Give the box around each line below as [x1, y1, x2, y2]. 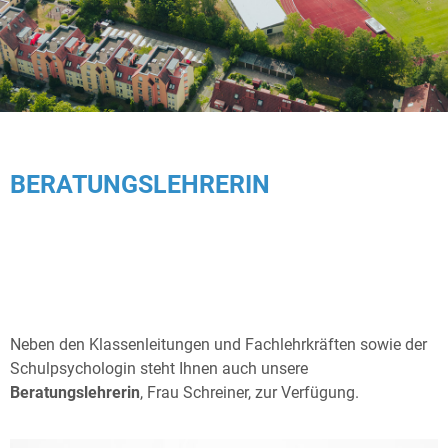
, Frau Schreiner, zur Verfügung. [140, 382, 359, 402]
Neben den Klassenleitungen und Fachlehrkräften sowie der [10, 334, 427, 354]
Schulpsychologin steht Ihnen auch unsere [10, 358, 308, 378]
